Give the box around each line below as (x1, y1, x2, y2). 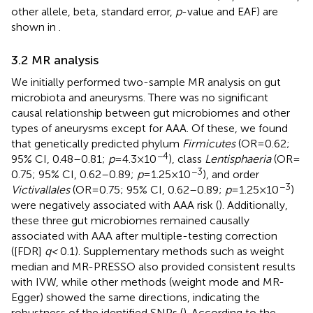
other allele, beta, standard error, (11, 4, 175, 18)
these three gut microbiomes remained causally (11, 213, 249, 227)
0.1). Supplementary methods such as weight (57, 244, 284, 258)
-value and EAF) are (182, 4, 278, 18)
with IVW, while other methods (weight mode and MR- (11, 275, 284, 289)
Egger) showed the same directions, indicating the (11, 290, 260, 304)
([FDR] (11, 244, 45, 258)
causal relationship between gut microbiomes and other (11, 105, 290, 119)
